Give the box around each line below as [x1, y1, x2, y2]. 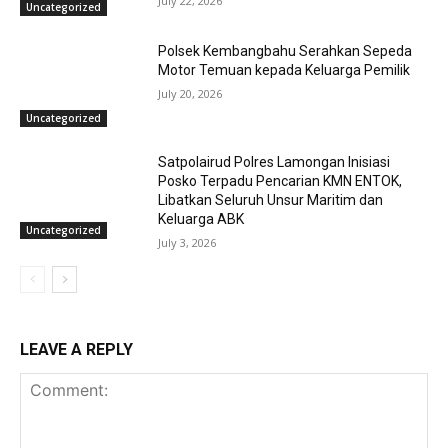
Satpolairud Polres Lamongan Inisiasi [158, 154, 391, 171]
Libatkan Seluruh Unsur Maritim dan [158, 192, 384, 209]
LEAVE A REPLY [20, 340, 133, 360]
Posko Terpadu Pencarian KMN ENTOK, [158, 173, 403, 190]
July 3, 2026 [158, 235, 217, 251]
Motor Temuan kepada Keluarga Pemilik [158, 61, 411, 78]
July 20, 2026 [158, 85, 223, 101]
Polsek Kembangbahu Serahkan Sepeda [158, 42, 413, 59]
